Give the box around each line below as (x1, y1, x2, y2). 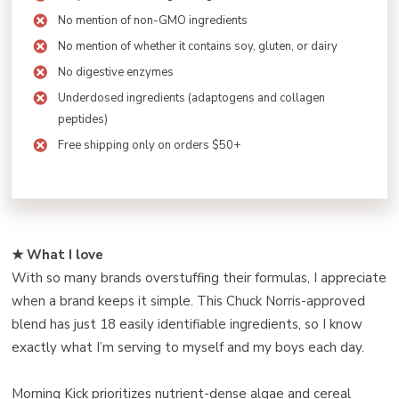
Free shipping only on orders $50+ (58, 137, 240, 154)
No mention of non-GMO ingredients (58, 12, 248, 29)
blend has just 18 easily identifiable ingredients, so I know (12, 315, 362, 334)
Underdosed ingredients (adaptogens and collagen (58, 90, 325, 107)
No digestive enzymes (58, 64, 176, 81)
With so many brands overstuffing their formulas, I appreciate (12, 269, 387, 288)
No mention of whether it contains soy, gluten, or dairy (58, 38, 338, 55)
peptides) (58, 111, 108, 128)
